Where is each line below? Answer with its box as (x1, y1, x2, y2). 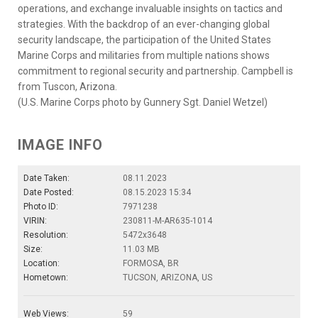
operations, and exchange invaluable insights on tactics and (18, 3, 283, 15)
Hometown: (23, 273, 68, 283)
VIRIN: (23, 216, 47, 226)
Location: (23, 258, 60, 269)
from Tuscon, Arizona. (18, 81, 117, 93)
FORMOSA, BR (123, 258, 179, 269)
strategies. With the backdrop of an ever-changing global (18, 18, 270, 31)
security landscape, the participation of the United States (18, 34, 271, 46)
